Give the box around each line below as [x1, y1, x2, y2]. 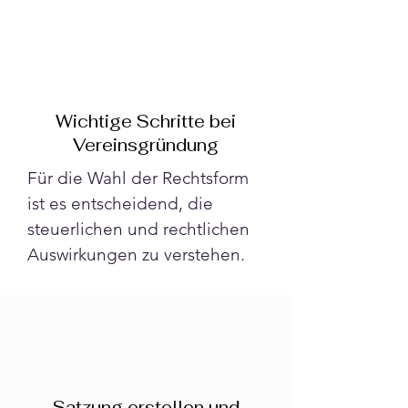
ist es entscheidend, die [27, 193, 218, 214]
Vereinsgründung [73, 134, 219, 157]
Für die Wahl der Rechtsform [27, 168, 253, 189]
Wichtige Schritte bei [56, 110, 236, 133]
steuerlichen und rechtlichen [27, 219, 254, 240]
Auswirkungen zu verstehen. [27, 244, 245, 265]
